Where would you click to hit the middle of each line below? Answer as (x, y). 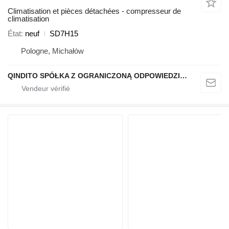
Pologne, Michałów (52, 51)
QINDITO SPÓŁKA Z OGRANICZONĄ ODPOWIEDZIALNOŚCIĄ (184, 76)
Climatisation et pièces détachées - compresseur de (94, 11)
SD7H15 (64, 34)
